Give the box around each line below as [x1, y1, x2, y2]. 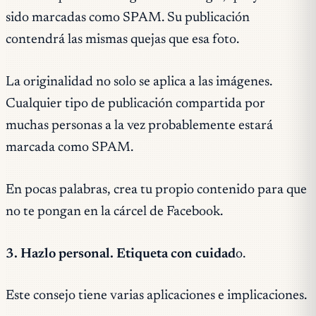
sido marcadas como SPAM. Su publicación [6, 11, 250, 25]
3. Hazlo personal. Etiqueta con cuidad [6, 247, 236, 261]
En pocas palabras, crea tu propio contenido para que [6, 183, 307, 197]
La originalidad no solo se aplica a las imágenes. [6, 75, 272, 90]
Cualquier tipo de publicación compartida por [6, 97, 265, 111]
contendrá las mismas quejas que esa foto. [6, 33, 239, 47]
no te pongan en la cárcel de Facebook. [6, 205, 223, 219]
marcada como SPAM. [6, 141, 133, 155]
